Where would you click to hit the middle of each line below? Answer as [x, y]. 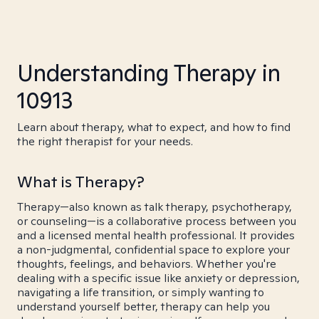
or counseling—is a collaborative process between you [157, 221]
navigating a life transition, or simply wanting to [141, 292]
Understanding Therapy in [149, 73]
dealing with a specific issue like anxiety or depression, [158, 278]
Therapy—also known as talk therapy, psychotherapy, [155, 207]
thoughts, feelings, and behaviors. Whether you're [147, 264]
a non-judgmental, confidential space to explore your [153, 250]
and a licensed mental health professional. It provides [156, 235]
